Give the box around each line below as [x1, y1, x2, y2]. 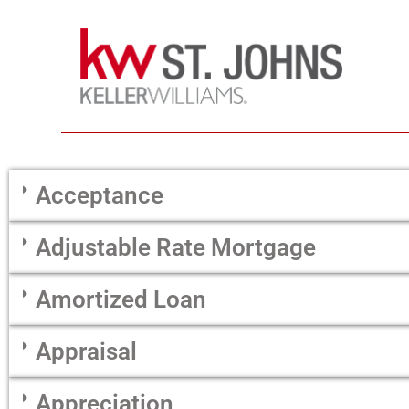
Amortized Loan [36, 286, 206, 314]
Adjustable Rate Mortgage [36, 234, 316, 262]
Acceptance [36, 182, 163, 210]
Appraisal [36, 338, 137, 366]
